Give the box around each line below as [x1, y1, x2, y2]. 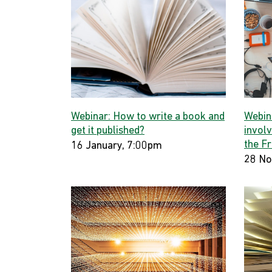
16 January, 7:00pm [71, 140, 162, 152]
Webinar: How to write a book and [71, 111, 225, 123]
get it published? [71, 125, 144, 137]
